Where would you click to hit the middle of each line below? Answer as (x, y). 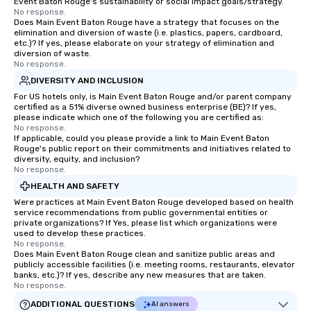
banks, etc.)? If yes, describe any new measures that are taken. (140, 275)
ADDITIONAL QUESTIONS (83, 304)
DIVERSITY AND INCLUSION (87, 80)
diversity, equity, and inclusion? (77, 159)
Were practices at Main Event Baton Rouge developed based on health (154, 202)
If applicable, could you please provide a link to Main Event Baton (142, 138)
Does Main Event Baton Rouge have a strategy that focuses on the (146, 22)
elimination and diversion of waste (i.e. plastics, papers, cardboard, (148, 33)
